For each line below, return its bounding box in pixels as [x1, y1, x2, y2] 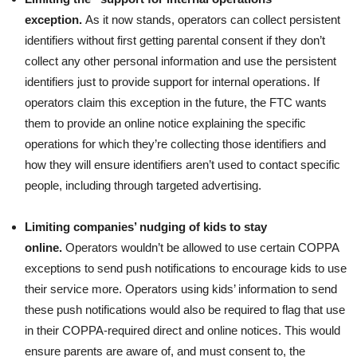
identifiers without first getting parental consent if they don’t [25, 33, 325, 47]
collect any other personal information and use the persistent [25, 53, 336, 68]
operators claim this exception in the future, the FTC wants [25, 95, 327, 109]
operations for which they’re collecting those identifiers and [25, 136, 326, 151]
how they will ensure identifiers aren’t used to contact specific [25, 157, 340, 171]
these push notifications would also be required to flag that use [25, 302, 345, 316]
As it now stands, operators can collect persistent [82, 12, 340, 26]
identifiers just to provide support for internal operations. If [25, 74, 320, 88]
